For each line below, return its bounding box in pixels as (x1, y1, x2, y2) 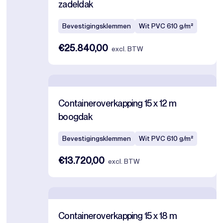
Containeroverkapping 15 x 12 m (58, 98, 176, 109)
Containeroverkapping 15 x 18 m (58, 210, 177, 222)
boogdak (58, 111, 92, 122)
